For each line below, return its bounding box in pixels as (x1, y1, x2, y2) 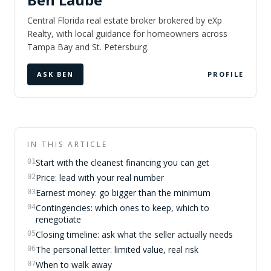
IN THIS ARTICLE (27, 139, 108, 149)
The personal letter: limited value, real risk (36, 244, 198, 255)
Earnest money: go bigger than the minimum (36, 187, 211, 198)
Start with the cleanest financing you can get (36, 157, 209, 168)
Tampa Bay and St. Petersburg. (27, 41, 149, 53)
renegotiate (36, 214, 81, 225)
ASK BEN (37, 70, 74, 79)
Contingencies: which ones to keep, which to (36, 202, 209, 214)
